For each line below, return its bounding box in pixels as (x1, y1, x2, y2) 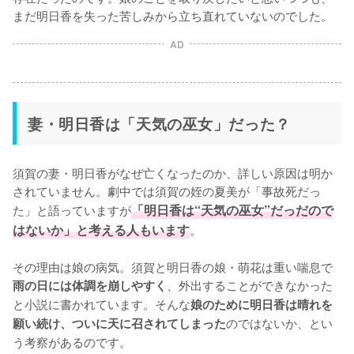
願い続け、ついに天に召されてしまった (13, 314, 226, 332)
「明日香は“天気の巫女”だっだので (131, 201, 333, 219)
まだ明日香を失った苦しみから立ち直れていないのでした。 (13, 6, 333, 24)
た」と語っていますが (13, 201, 131, 218)
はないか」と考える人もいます (13, 220, 190, 239)
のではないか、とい (226, 314, 333, 331)
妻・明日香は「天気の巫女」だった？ (28, 112, 291, 134)
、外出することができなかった (167, 276, 333, 293)
